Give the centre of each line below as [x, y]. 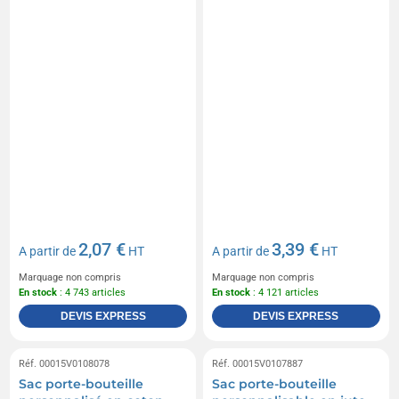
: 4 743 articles [92, 293]
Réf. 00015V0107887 [257, 364]
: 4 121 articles [285, 293]
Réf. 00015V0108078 [65, 364]
